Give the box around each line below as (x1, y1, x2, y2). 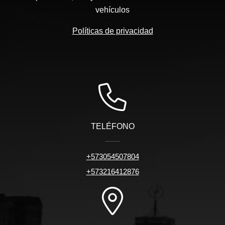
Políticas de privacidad (72, 27, 153, 36)
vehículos (95, 6, 130, 15)
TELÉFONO (90, 122, 135, 131)
